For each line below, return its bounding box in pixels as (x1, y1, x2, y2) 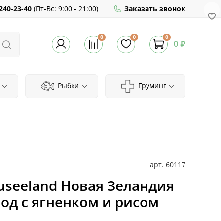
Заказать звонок (124, 3, 185, 13)
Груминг (136, 80, 166, 90)
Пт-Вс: (36, 3, 58, 13)
